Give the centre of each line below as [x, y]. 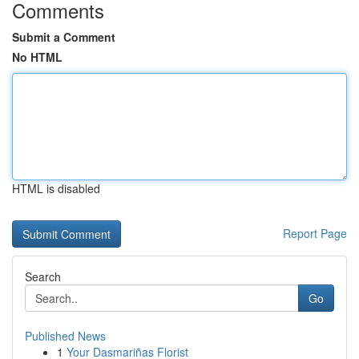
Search [43, 276]
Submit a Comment [64, 37]
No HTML [37, 57]
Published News [65, 336]
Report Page [315, 233]
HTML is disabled [56, 188]
